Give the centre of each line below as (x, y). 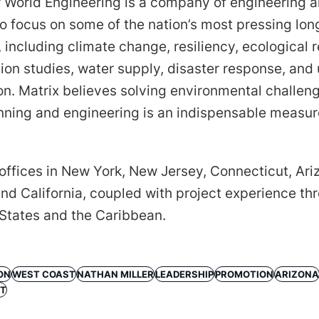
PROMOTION (244, 274)
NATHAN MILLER (115, 274)
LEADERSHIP (184, 274)
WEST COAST (44, 274)
